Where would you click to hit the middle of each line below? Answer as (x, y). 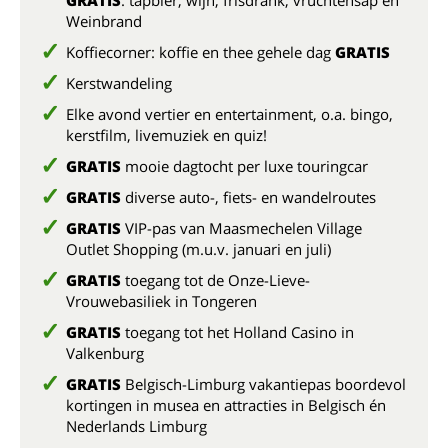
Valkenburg (105, 353)
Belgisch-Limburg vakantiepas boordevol (263, 384)
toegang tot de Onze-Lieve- (215, 280)
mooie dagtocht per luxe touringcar (244, 166)
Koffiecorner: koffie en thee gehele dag (200, 52)
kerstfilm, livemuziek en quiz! (166, 135)
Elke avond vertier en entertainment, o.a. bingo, (229, 114)
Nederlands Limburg (136, 426)
